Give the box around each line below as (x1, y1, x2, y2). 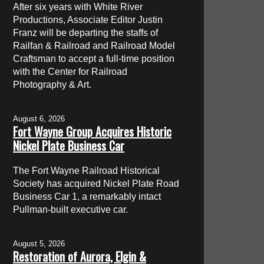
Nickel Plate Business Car (13, 136, 125, 154)
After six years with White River (13, 1, 143, 12)
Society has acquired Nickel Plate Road (13, 178, 180, 189)
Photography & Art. (13, 79, 92, 90)
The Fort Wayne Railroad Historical (13, 165, 160, 176)
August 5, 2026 (13, 239, 65, 249)
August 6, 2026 (13, 114, 65, 123)
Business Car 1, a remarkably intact (13, 191, 161, 202)
